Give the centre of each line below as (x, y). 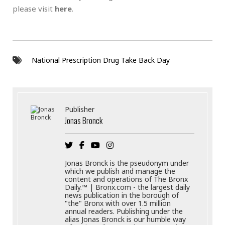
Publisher (80, 109)
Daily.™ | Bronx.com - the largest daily (128, 187)
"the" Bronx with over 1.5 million (118, 203)
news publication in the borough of (122, 195)
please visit (34, 8)
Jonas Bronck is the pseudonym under (127, 163)
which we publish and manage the (120, 171)
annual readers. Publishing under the (124, 211)
